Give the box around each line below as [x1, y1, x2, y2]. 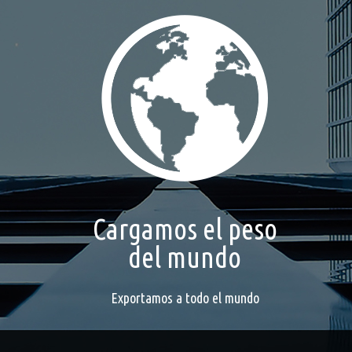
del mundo [128, 240, 242, 273]
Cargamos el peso [92, 212, 277, 245]
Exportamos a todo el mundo [110, 289, 259, 306]
